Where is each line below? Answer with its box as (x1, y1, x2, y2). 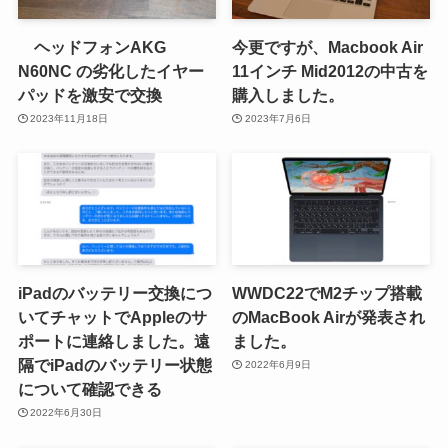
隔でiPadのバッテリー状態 (17, 355, 212, 374)
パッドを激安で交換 (17, 85, 162, 104)
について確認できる (17, 379, 162, 398)
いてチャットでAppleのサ (17, 307, 207, 326)
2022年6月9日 (244, 359, 311, 371)
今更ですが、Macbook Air (232, 37, 424, 56)
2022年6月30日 (30, 407, 103, 419)
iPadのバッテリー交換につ (17, 283, 212, 302)
